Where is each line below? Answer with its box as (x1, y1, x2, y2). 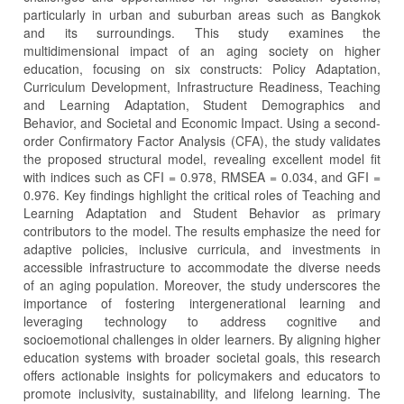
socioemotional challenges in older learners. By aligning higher (23, 330, 381, 349)
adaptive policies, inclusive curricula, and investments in (23, 240, 381, 259)
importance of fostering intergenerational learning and (23, 294, 381, 313)
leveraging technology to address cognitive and (23, 312, 381, 331)
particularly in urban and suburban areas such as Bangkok (23, 5, 381, 24)
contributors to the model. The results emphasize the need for (23, 222, 381, 241)
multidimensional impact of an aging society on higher (23, 41, 381, 60)
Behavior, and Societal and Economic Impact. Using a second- (23, 114, 381, 133)
